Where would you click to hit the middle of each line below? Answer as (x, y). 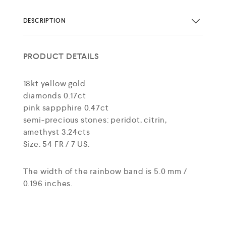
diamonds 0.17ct (54, 96)
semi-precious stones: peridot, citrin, (95, 120)
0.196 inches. (48, 184)
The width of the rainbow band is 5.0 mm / (105, 172)
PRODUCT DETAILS (61, 56)
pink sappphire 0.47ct (66, 108)
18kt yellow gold (54, 84)
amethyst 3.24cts (56, 132)
